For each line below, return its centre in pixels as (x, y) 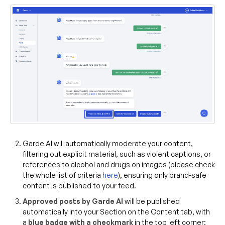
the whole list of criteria (63, 175)
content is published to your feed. (79, 186)
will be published (151, 201)
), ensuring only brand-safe (162, 175)
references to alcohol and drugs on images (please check (119, 165)
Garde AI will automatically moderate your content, (108, 144)
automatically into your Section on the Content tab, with (116, 212)
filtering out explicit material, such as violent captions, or (117, 154)
